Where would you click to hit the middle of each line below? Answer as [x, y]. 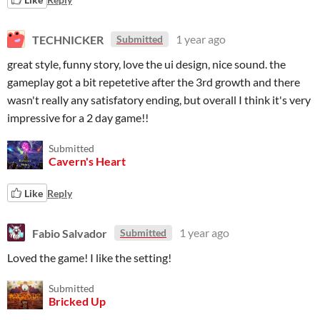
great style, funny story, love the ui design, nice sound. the [146, 64]
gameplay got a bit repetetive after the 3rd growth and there [154, 82]
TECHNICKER [68, 39]
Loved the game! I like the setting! [89, 257]
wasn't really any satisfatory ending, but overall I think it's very [159, 100]
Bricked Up [77, 301]
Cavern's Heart [87, 161]
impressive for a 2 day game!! [78, 117]
